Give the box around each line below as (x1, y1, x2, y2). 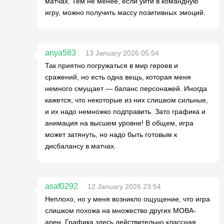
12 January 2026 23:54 (87, 182, 161, 190)
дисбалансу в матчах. (45, 141, 116, 150)
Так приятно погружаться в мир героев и (45, 61, 178, 69)
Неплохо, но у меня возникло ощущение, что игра (45, 194, 210, 203)
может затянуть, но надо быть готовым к (45, 130, 177, 138)
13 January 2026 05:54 (85, 48, 159, 57)
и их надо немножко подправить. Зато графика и (45, 107, 205, 115)
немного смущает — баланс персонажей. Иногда (45, 84, 207, 92)
